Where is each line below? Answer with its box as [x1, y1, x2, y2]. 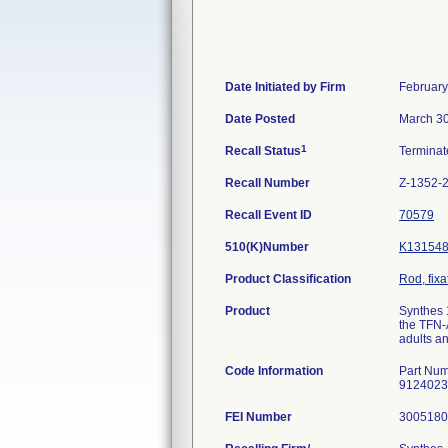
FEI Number [225, 410, 292, 424]
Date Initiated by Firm [225, 80, 346, 94]
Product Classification [225, 272, 351, 286]
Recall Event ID [225, 208, 312, 222]
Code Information [225, 364, 323, 378]
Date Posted [225, 112, 295, 126]
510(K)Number [225, 240, 309, 254]
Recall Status [225, 144, 301, 158]
